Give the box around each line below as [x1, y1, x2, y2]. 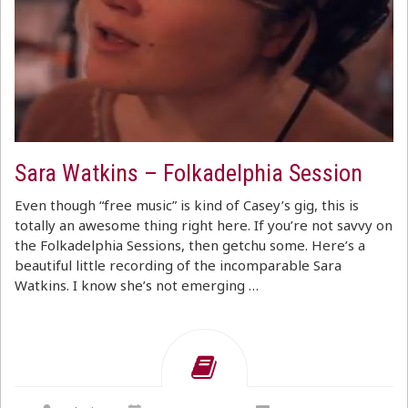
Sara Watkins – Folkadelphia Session [15, 159, 362, 187]
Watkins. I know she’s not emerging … [15, 276, 259, 294]
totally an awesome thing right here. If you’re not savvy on [15, 216, 393, 234]
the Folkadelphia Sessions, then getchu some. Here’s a [15, 236, 365, 254]
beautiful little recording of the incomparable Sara [15, 256, 342, 274]
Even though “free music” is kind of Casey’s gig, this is [15, 196, 359, 214]
